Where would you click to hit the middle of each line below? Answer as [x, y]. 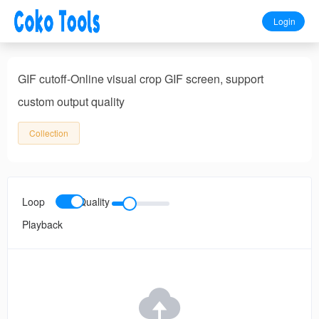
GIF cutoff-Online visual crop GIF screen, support [141, 79]
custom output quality [71, 101]
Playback [42, 224]
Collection [49, 133]
